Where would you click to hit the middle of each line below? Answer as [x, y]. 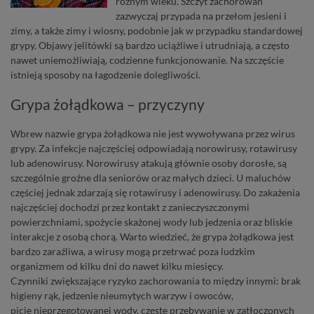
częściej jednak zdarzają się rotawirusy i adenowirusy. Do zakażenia [155, 192]
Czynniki [29, 280]
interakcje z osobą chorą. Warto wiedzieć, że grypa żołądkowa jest [152, 236]
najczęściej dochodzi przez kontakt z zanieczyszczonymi [130, 207]
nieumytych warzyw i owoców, [166, 295]
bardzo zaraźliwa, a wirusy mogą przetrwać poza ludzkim [133, 251]
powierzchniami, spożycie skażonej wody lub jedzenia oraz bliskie [151, 221]
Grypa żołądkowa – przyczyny [108, 104]
